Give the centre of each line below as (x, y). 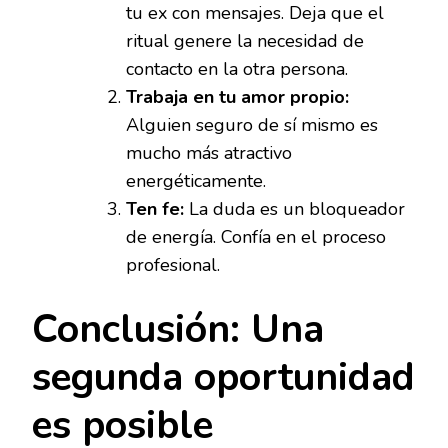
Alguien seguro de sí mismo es (252, 125)
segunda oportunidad (223, 378)
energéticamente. (196, 181)
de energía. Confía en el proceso (256, 237)
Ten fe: (155, 209)
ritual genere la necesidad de (245, 41)
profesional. (173, 265)
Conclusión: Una (178, 330)
